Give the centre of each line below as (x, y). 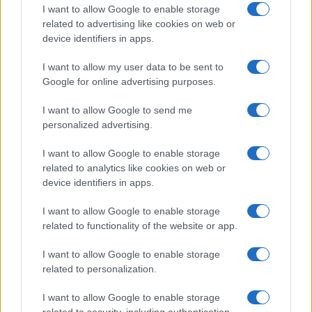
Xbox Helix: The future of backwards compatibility (145, 290)
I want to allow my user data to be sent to (133, 67)
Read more (54, 60)
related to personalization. (100, 268)
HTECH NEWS (52, 95)
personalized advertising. (97, 124)
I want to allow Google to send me (117, 110)
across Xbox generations (78, 303)
